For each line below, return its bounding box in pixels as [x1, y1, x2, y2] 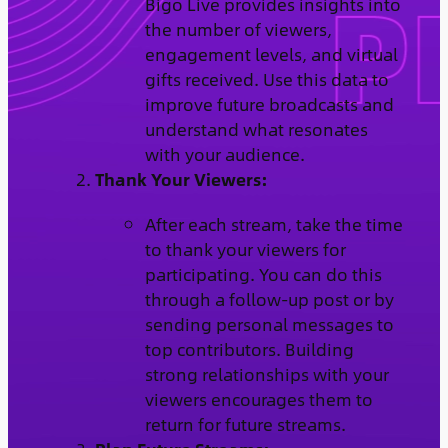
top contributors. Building [144, 335, 354, 362]
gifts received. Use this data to [144, 65, 389, 92]
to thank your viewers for [144, 235, 346, 262]
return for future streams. [144, 410, 346, 437]
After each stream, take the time [144, 210, 403, 237]
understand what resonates [144, 115, 368, 142]
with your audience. [144, 140, 305, 167]
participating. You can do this [144, 260, 382, 287]
